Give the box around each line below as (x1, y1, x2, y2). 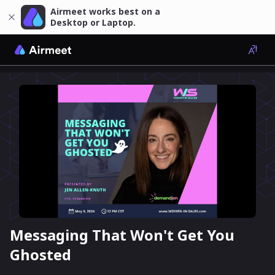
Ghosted (10, 244, 71, 265)
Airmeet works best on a (50, 6, 160, 17)
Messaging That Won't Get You (10, 225, 234, 246)
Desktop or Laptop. (50, 17, 136, 28)
